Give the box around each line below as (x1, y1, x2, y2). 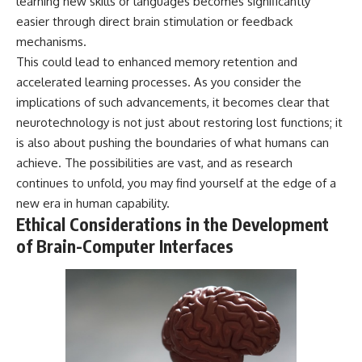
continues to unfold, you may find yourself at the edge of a (16, 175, 336, 191)
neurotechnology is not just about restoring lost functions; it (16, 114, 343, 130)
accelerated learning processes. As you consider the (16, 74, 301, 90)
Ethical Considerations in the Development (16, 213, 329, 235)
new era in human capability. (16, 195, 170, 211)
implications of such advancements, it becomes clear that (16, 94, 330, 110)
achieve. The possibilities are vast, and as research (16, 154, 293, 170)
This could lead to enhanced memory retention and (16, 53, 297, 69)
